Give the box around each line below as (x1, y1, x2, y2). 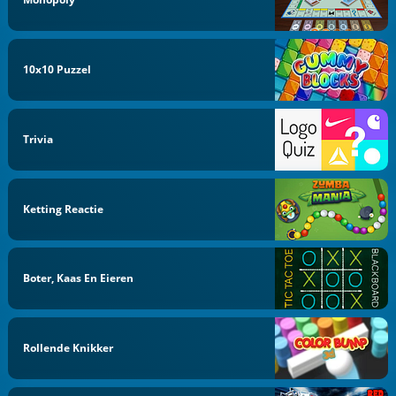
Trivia (23, 131, 54, 147)
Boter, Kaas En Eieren (23, 270, 134, 286)
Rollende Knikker (23, 340, 114, 355)
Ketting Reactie (23, 201, 104, 217)
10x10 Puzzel (23, 62, 92, 77)
